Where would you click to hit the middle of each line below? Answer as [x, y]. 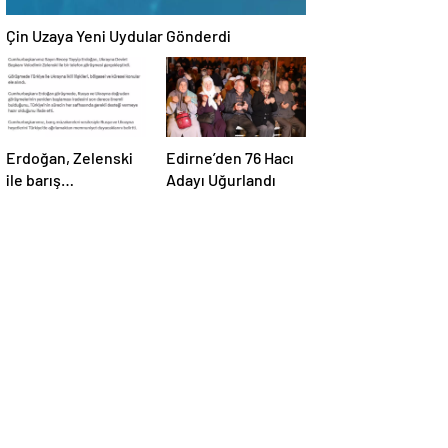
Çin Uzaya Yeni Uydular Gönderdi [118, 36]
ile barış [33, 180]
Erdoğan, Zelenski [69, 158]
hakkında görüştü [67, 224]
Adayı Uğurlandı [221, 180]
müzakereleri [52, 202]
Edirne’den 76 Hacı [230, 158]
